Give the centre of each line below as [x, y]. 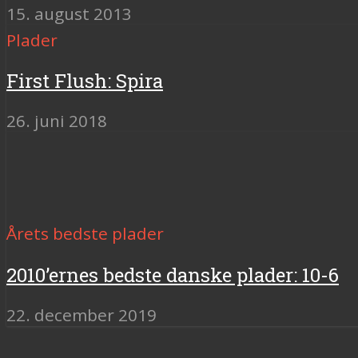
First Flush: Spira [85, 81]
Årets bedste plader [85, 234]
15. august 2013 [69, 13]
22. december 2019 [82, 315]
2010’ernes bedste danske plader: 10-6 [173, 275]
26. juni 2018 [57, 121]
